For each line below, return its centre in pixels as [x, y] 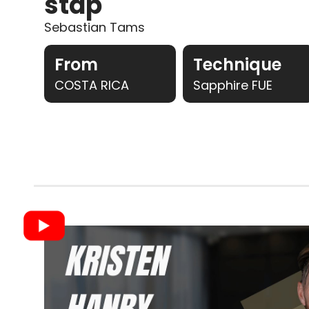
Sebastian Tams [94, 27]
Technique [237, 64]
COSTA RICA [91, 85]
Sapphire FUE [232, 85]
